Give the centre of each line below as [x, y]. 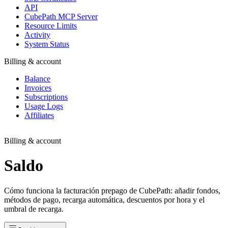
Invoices [38, 88]
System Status [47, 44]
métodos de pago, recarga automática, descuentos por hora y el [104, 199]
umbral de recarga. [34, 209]
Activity [37, 35]
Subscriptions [46, 97]
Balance [37, 79]
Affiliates [39, 115]
